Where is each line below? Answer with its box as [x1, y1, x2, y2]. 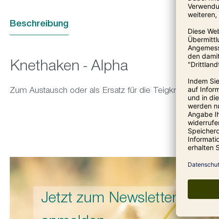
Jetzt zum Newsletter [41, 192, 177, 208]
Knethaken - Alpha [10, 60, 128, 76]
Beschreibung [10, 20, 68, 30]
